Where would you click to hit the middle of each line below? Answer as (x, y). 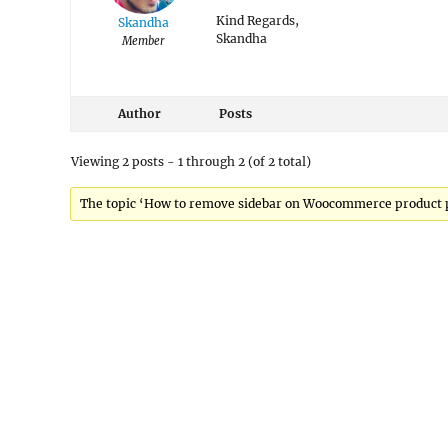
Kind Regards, (257, 20)
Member (143, 41)
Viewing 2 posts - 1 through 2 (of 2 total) (191, 161)
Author (139, 113)
